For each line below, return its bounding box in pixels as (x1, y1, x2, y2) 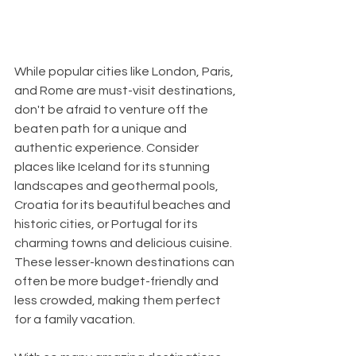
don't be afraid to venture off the (14, 103, 211, 116)
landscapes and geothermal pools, (14, 179, 221, 192)
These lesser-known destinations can (14, 255, 237, 269)
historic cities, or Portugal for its (14, 217, 200, 230)
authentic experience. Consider (14, 141, 201, 154)
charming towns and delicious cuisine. (14, 236, 234, 250)
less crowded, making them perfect (14, 293, 223, 307)
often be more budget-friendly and (14, 274, 221, 288)
